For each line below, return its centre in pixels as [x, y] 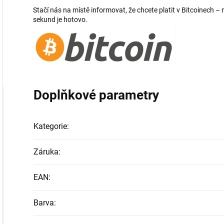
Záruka [46, 152]
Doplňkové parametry [96, 95]
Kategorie [50, 126]
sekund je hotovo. [60, 20]
